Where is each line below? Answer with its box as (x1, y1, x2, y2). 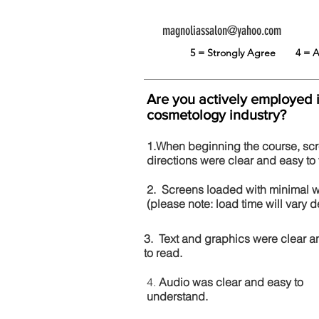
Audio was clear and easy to (159, 275, 303, 289)
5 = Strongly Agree (189, 46, 296, 59)
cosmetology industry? (147, 107, 286, 122)
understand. (147, 289, 208, 303)
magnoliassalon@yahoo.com (162, 23, 281, 38)
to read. (144, 246, 182, 260)
